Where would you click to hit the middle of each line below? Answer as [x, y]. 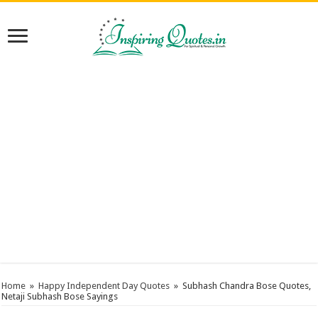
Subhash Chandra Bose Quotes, [247, 286]
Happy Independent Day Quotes [104, 286]
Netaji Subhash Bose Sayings [60, 296]
